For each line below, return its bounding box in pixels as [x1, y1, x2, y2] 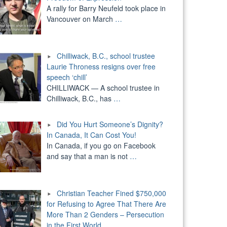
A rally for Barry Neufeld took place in [46, 3, 166, 14]
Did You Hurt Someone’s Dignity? [56, 119, 163, 130]
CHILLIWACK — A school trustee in [46, 82, 160, 93]
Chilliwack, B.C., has [46, 93, 113, 103]
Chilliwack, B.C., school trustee [56, 50, 155, 61]
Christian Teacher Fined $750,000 [56, 188, 166, 199]
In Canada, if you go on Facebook [46, 140, 156, 151]
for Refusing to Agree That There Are [46, 199, 166, 209]
